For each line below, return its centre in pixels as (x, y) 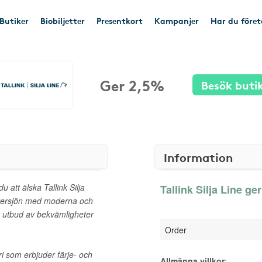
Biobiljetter (63, 20)
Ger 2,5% (132, 85)
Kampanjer (177, 20)
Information (198, 157)
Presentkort (120, 20)
